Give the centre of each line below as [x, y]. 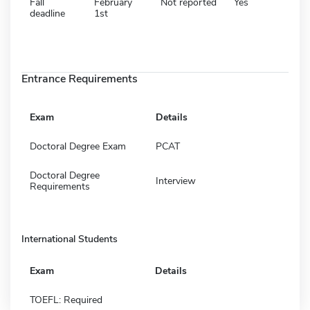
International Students [70, 239]
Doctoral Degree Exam [78, 146]
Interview [176, 181]
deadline [47, 13]
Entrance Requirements [80, 79]
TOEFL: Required [66, 300]
